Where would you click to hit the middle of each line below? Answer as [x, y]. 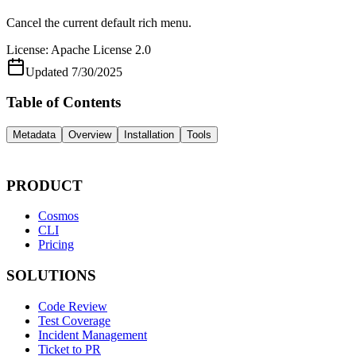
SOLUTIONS [51, 276]
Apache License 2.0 [101, 49]
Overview [90, 134]
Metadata [34, 134]
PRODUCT [44, 185]
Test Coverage [74, 320]
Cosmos [58, 216]
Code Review [73, 306]
